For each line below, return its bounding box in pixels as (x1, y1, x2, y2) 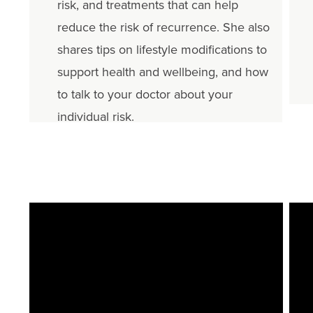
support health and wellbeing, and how (57, 63, 268, 82)
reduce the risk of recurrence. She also (57, 18, 270, 37)
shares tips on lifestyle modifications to (57, 41, 267, 59)
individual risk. (57, 108, 134, 126)
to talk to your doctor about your (57, 85, 233, 104)
